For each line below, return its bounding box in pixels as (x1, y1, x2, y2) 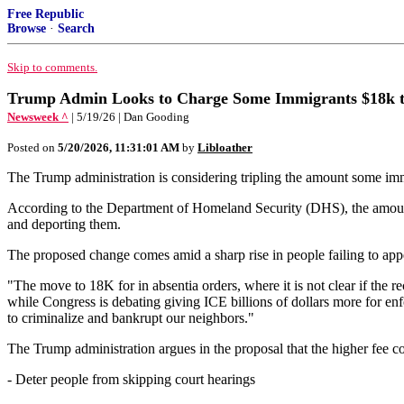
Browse (7, 22, 46, 35)
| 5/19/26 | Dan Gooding (71, 110, 189, 124)
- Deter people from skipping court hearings (7, 372, 255, 387)
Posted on (7, 141, 58, 154)
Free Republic (7, 7, 84, 21)
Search (58, 22, 95, 35)
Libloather (197, 141, 252, 154)
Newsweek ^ (7, 110, 69, 124)
